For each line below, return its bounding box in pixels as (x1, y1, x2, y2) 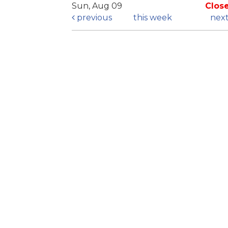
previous (75, 13, 112, 23)
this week (133, 13, 173, 23)
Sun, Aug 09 (72, 1, 122, 11)
